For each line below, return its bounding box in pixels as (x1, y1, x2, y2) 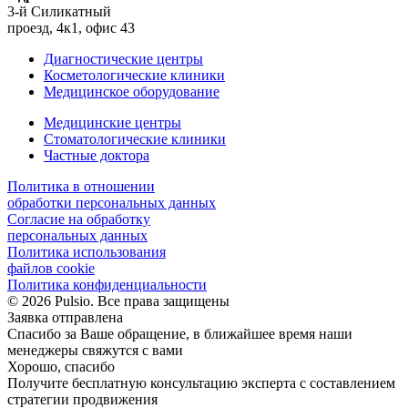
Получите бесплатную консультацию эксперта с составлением (7, 375, 395, 391)
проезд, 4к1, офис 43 (7, 20, 135, 36)
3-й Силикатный (7, 4, 111, 19)
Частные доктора (44, 148, 149, 163)
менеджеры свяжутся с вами (7, 342, 183, 358)
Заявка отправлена (7, 310, 123, 325)
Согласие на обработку (7, 211, 150, 227)
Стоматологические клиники (44, 131, 226, 147)
